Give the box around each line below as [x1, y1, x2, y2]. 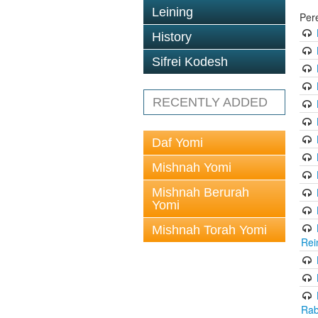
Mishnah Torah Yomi [152, 223, 267, 237]
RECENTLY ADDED [153, 95, 268, 109]
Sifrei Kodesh [152, 55, 228, 69]
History [152, 30, 192, 44]
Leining [152, 5, 193, 19]
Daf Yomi [152, 136, 203, 150]
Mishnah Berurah [152, 185, 249, 199]
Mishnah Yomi [152, 160, 231, 175]
